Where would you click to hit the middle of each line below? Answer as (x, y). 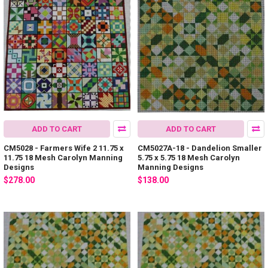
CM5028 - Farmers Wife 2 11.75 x (64, 148)
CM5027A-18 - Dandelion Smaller (200, 148)
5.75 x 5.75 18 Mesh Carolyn (189, 158)
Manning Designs (170, 167)
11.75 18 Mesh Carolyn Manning (63, 158)
